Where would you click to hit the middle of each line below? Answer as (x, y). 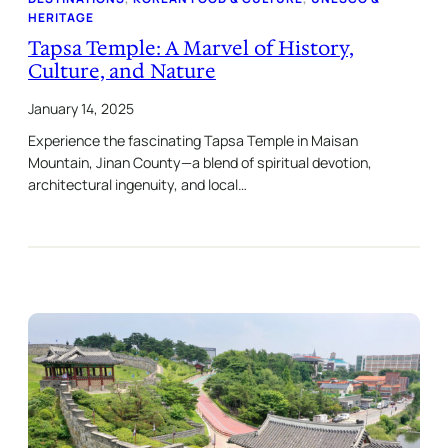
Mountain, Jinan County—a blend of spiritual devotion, (200, 163)
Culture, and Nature (122, 71)
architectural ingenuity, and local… (137, 185)
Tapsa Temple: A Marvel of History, (191, 48)
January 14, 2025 (81, 109)
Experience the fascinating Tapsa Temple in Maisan (193, 141)
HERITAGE (61, 18)
